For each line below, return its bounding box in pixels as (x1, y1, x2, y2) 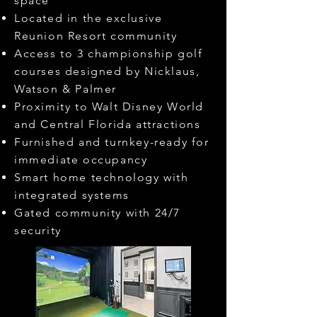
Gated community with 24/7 (14, 206, 181, 219)
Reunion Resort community (14, 29, 178, 42)
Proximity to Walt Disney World (14, 100, 204, 113)
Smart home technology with (14, 171, 189, 184)
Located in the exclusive (14, 11, 163, 25)
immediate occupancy (14, 153, 148, 166)
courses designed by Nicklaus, (14, 64, 200, 78)
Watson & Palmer (14, 82, 117, 96)
